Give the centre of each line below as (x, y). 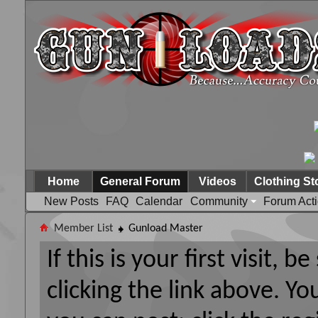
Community (219, 201)
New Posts (71, 201)
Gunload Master (166, 229)
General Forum (140, 181)
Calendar (159, 201)
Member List (83, 229)
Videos (217, 181)
